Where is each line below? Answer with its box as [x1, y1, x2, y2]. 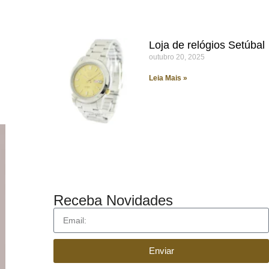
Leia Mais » [148, 74, 187, 83]
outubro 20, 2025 [148, 53, 205, 62]
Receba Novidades [53, 192, 174, 208]
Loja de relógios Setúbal [148, 39, 265, 52]
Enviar [148, 246, 174, 256]
